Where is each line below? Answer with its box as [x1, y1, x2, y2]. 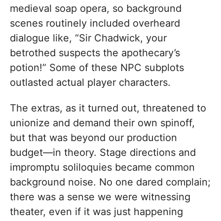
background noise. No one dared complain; [10, 176, 211, 188]
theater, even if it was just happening [10, 206, 183, 218]
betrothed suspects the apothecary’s [10, 47, 180, 59]
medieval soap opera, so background [10, 2, 182, 15]
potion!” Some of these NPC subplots [10, 62, 184, 74]
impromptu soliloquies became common [10, 161, 195, 174]
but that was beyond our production [10, 132, 177, 144]
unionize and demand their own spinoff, [10, 117, 195, 129]
